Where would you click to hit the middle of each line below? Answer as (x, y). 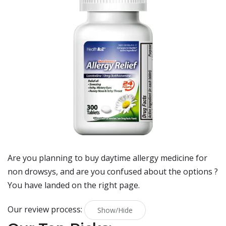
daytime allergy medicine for (154, 158)
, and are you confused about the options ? (137, 172)
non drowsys (32, 172)
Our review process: (46, 209)
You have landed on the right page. (74, 185)
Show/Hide (115, 210)
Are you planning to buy (54, 158)
